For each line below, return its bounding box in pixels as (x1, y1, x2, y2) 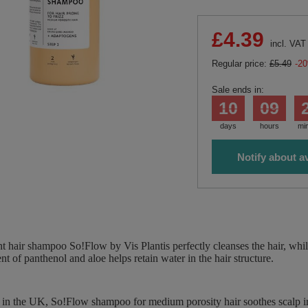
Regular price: (212, 58, 269, 69)
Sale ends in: (212, 85, 264, 95)
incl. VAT (267, 38, 306, 49)
